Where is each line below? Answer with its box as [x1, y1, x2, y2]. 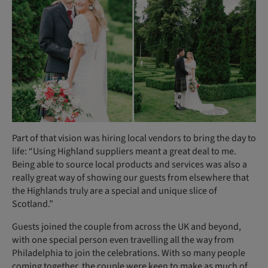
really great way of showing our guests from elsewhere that [12, 171, 249, 185]
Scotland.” [12, 197, 53, 211]
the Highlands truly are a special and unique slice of [12, 184, 217, 198]
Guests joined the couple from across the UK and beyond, [12, 220, 241, 234]
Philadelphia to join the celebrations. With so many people [12, 246, 245, 260]
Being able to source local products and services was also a [12, 158, 247, 172]
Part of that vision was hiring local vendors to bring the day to [12, 132, 256, 145]
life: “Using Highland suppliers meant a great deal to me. [12, 145, 236, 159]
